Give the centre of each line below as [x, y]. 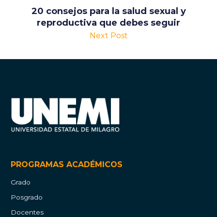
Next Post [108, 35]
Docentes [27, 212]
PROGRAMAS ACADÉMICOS [67, 164]
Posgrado [27, 197]
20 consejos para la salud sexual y [108, 11]
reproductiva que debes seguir [108, 23]
